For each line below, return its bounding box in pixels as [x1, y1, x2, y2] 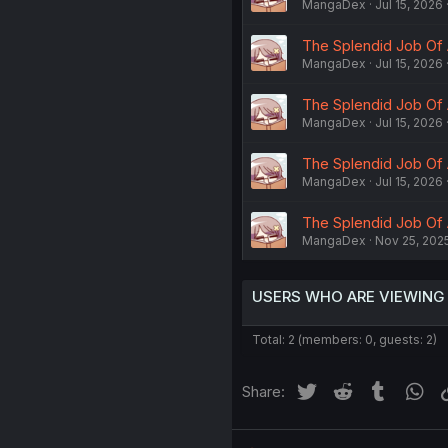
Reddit [354, 379, 400, 399]
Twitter [318, 379, 367, 399]
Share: [241, 382, 285, 402]
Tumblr [390, 379, 438, 399]
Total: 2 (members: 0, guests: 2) [251, 332, 437, 348]
